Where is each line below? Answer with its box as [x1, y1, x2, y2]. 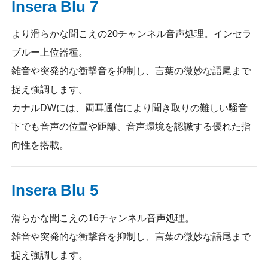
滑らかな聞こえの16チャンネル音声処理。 [11, 212, 195, 223]
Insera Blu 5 [11, 181, 99, 199]
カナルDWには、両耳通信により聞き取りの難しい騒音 [11, 103, 248, 114]
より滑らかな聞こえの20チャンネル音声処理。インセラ [11, 29, 252, 39]
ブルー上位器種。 [11, 47, 89, 58]
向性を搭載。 [11, 140, 69, 151]
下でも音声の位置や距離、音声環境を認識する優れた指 [11, 121, 251, 132]
